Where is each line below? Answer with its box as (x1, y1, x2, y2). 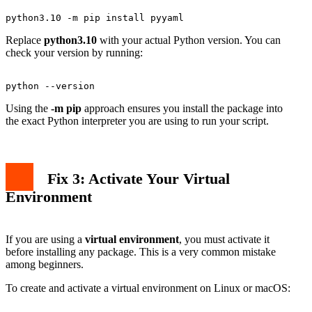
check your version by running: (6, 46, 143, 58)
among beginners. (6, 258, 84, 270)
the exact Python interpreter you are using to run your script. (6, 114, 269, 127)
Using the (6, 102, 51, 114)
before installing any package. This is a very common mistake (6, 245, 276, 258)
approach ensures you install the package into (81, 102, 283, 114)
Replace (6, 33, 44, 46)
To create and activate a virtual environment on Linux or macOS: (6, 281, 290, 294)
